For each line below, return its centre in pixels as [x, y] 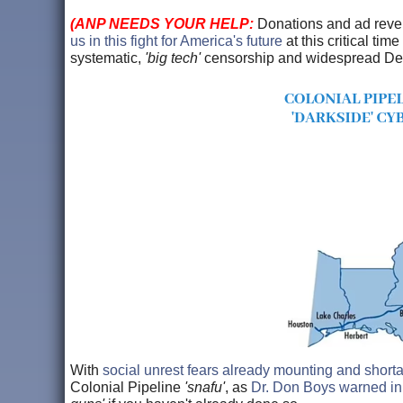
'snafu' [203, 387]
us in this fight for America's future [176, 40]
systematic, [107, 58]
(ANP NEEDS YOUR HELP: [162, 23]
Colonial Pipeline [125, 387]
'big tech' [173, 58]
